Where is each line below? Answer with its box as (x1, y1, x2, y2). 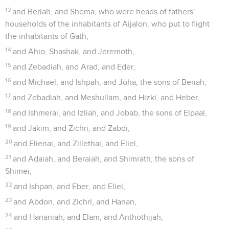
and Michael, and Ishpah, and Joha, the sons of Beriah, (13, 78, 207, 86)
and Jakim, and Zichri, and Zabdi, (13, 124, 130, 132)
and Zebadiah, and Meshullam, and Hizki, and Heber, (12, 93, 200, 102)
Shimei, (5, 167, 32, 175)
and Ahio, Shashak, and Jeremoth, (13, 47, 135, 56)
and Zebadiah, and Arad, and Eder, (13, 62, 136, 71)
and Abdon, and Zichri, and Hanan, (13, 197, 137, 206)
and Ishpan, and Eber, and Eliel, (14, 182, 126, 191)
